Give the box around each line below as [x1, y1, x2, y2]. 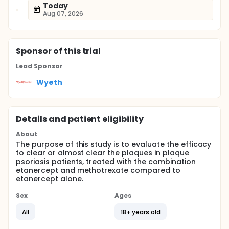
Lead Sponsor [16, 62, 63, 71]
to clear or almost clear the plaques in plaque [16, 148, 189, 158]
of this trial [51, 45, 101, 57]
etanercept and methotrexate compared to [16, 165, 180, 175]
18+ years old [121, 207, 161, 216]
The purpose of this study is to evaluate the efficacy [16, 139, 212, 149]
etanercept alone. [16, 174, 83, 184]
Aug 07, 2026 [43, 9, 83, 18]
